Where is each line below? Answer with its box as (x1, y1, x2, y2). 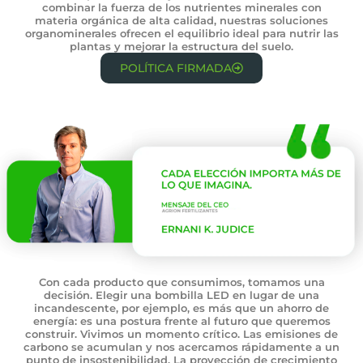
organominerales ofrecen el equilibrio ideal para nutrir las (24, 27, 339, 40)
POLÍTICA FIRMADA (120, 61, 232, 75)
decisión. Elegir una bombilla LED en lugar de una (44, 288, 319, 301)
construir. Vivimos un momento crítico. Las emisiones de (25, 327, 338, 340)
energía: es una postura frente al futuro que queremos (32, 314, 331, 327)
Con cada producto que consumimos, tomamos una (38, 275, 325, 288)
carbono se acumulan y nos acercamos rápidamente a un (23, 340, 340, 353)
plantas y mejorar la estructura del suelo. (70, 40, 293, 53)
